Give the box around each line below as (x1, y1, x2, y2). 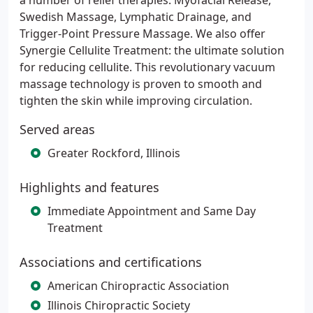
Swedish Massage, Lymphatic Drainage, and (20, 9, 252, 24)
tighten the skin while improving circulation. (20, 93, 252, 108)
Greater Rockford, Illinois (48, 145, 180, 161)
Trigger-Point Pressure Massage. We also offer (20, 26, 265, 41)
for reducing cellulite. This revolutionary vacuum (20, 59, 275, 75)
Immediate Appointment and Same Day (48, 203, 256, 219)
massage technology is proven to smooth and (20, 76, 262, 92)
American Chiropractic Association (48, 278, 229, 293)
